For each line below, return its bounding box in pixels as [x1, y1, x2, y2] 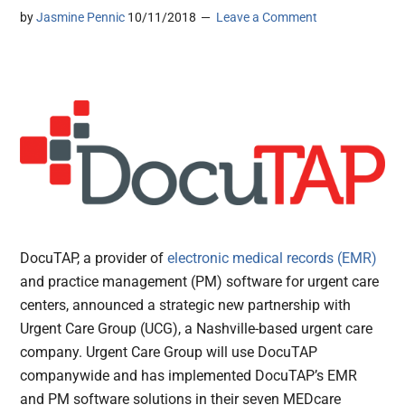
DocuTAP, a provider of [20, 250, 168, 268]
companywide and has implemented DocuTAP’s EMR [20, 367, 358, 385]
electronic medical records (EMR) [167, 250, 378, 268]
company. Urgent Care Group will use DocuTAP [20, 344, 318, 362]
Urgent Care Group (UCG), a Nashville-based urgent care [20, 320, 373, 338]
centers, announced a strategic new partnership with [20, 297, 352, 315]
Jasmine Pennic [36, 10, 126, 25]
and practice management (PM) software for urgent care [20, 273, 380, 291]
